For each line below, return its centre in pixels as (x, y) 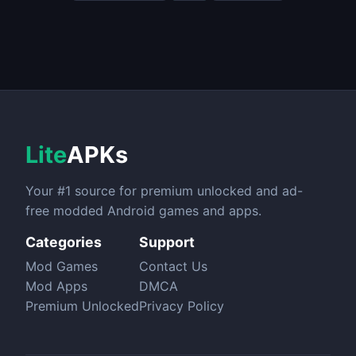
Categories (64, 242)
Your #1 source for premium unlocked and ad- (164, 190)
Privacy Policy (182, 306)
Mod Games (62, 266)
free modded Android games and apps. (143, 210)
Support (167, 242)
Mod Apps (56, 286)
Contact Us (173, 266)
